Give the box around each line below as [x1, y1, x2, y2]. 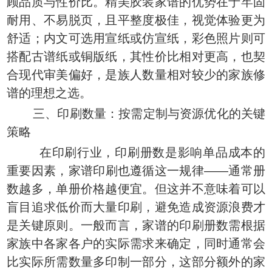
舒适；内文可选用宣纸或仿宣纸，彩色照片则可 [7, 32, 265, 45]
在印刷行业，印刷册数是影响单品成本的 [39, 146, 266, 159]
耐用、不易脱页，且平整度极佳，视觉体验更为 [7, 13, 265, 27]
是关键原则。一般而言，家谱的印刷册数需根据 [7, 219, 265, 232]
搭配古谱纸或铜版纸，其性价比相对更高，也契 [7, 50, 265, 63]
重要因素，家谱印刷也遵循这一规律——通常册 [7, 164, 265, 177]
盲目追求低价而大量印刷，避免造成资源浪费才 [7, 200, 265, 214]
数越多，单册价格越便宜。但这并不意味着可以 [7, 182, 265, 195]
